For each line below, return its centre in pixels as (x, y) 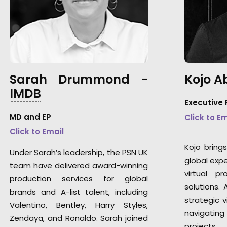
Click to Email (37, 131)
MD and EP (30, 117)
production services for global (79, 179)
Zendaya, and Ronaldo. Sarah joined (79, 218)
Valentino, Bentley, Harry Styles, (79, 205)
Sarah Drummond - (79, 79)
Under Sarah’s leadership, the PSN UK (79, 152)
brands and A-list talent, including (79, 192)
